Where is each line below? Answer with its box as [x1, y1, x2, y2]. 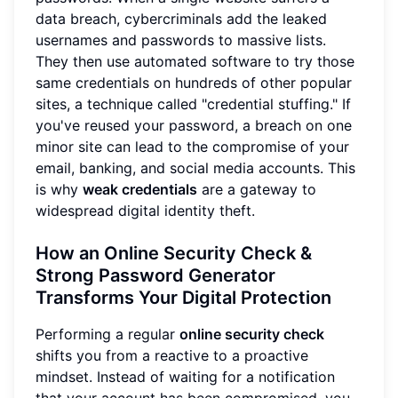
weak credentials [83, 180, 197, 199]
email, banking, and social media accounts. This [36, 159, 355, 178]
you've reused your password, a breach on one [36, 116, 352, 135]
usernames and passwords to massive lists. [36, 31, 326, 50]
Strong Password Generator [36, 265, 275, 287]
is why [36, 180, 83, 199]
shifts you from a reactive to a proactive [36, 346, 308, 365]
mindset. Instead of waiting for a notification [36, 368, 335, 386]
